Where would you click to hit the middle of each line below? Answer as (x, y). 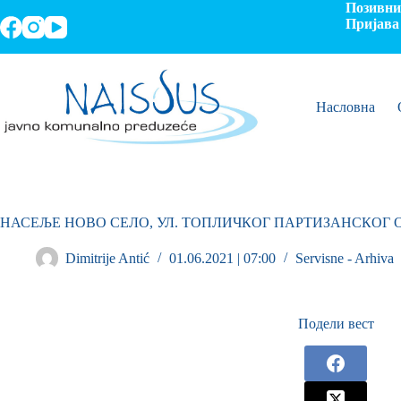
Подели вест (336, 324)
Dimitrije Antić (107, 259)
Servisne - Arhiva (345, 259)
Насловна (345, 107)
